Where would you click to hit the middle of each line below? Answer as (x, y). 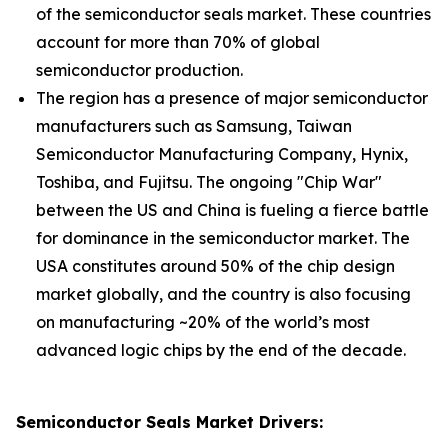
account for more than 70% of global (178, 42)
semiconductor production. (139, 70)
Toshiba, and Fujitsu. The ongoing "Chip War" (209, 182)
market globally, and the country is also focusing (223, 294)
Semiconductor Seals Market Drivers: (169, 422)
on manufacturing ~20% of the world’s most (203, 322)
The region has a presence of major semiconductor (232, 98)
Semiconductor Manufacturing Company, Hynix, (222, 154)
